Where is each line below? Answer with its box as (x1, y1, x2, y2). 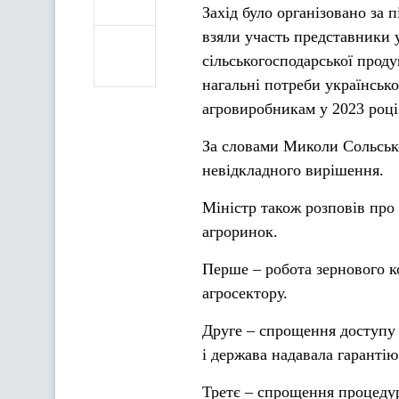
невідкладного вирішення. (202, 161, 384, 179)
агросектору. (202, 284, 288, 302)
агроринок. (202, 223, 278, 240)
